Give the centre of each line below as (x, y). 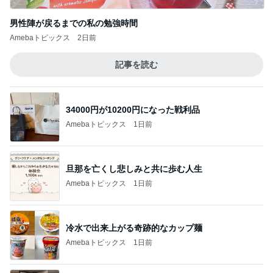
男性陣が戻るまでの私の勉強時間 (74, 23)
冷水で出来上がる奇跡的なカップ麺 (134, 228)
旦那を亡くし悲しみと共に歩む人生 (134, 168)
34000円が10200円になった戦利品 (133, 109)
